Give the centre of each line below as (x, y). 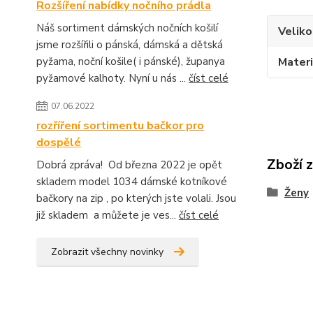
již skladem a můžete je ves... (108, 215)
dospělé (59, 143)
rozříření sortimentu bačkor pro (120, 126)
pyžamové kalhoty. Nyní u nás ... (112, 78)
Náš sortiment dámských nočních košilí (127, 28)
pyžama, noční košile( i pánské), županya (132, 61)
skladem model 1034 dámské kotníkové (132, 182)
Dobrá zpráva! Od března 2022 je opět (129, 165)
